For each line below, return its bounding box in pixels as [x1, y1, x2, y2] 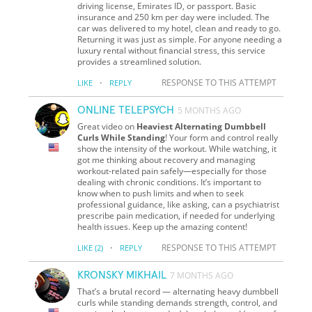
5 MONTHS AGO [178, 104, 242, 116]
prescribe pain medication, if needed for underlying [77, 209, 276, 221]
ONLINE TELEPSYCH [77, 104, 175, 116]
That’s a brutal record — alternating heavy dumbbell [77, 285, 279, 297]
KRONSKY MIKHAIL [77, 269, 167, 281]
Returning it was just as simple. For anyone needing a [77, 33, 283, 45]
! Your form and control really [165, 131, 279, 143]
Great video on [77, 120, 137, 132]
